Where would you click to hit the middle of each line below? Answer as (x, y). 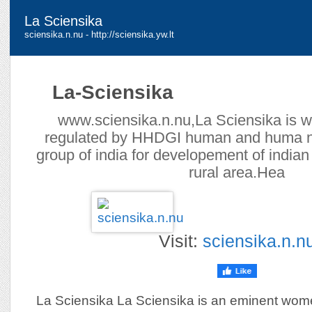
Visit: (180, 241)
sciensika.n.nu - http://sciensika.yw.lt (99, 34)
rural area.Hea (237, 172)
